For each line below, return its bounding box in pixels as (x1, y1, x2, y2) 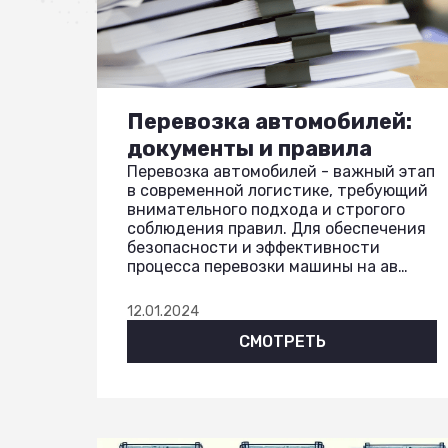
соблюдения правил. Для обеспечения (127, 219, 426, 238)
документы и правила (127, 135, 372, 162)
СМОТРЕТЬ (238, 332, 326, 351)
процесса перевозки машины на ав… (127, 257, 408, 276)
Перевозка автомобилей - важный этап (127, 162, 435, 181)
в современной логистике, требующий (127, 181, 428, 200)
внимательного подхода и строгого (127, 200, 405, 219)
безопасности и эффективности (127, 238, 380, 257)
